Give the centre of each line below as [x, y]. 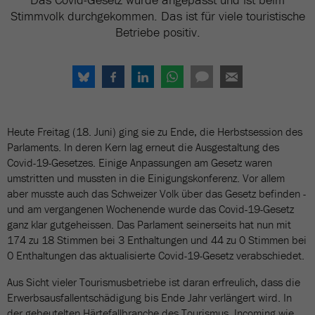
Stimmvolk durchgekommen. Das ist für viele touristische [157, 16]
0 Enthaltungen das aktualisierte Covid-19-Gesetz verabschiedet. [156, 255]
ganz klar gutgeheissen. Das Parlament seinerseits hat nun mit [149, 224]
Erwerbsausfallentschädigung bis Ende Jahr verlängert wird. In [149, 297]
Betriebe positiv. [157, 32]
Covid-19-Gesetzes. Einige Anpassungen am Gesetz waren [140, 162]
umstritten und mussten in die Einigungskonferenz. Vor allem [146, 178]
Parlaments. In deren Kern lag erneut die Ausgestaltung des [143, 147]
